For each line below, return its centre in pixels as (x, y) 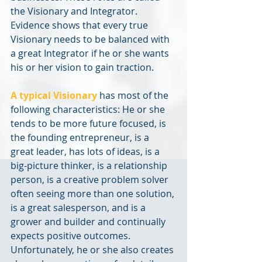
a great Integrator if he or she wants (91, 54)
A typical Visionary (54, 96)
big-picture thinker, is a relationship (90, 166)
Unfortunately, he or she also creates (93, 250)
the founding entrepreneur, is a (81, 138)
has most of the (134, 96)
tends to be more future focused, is (89, 124)
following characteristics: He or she (89, 110)
